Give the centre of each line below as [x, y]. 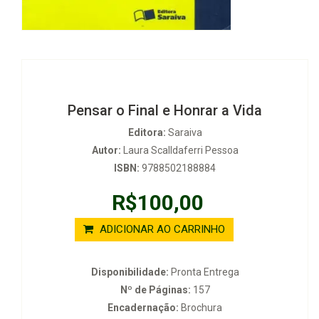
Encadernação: [143, 308]
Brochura [200, 308]
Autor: [106, 151]
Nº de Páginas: [155, 290]
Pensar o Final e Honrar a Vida [165, 111]
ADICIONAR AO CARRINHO [161, 230]
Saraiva [184, 133]
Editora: [147, 133]
